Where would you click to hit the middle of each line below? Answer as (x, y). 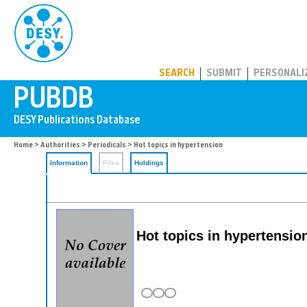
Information (69, 163)
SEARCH (177, 74)
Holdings (149, 163)
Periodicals (107, 146)
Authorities (60, 146)
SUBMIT (224, 74)
